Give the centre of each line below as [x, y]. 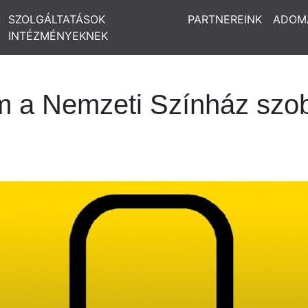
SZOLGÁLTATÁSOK [56, 19]
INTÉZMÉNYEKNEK [58, 36]
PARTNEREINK [225, 19]
